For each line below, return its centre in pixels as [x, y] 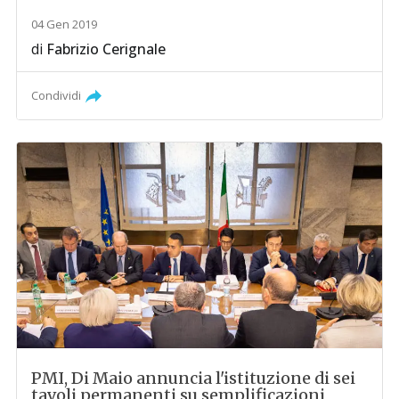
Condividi [57, 96]
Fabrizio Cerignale [106, 49]
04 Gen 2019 [65, 24]
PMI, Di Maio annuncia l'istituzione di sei [194, 378]
